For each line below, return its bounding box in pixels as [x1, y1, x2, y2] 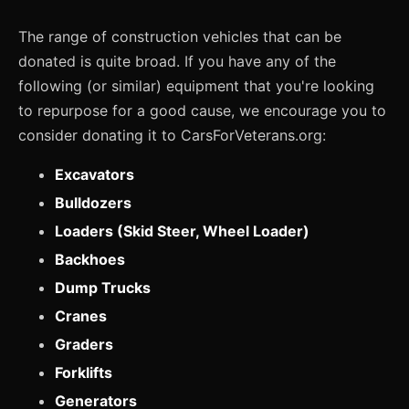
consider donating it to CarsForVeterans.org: [18, 126, 326, 145]
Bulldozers [55, 194, 131, 213]
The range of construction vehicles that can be [18, 27, 341, 47]
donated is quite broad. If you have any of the [18, 52, 336, 71]
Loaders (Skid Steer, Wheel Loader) [55, 222, 309, 241]
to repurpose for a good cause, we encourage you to [18, 101, 386, 121]
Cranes [55, 307, 107, 326]
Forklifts [55, 363, 112, 383]
